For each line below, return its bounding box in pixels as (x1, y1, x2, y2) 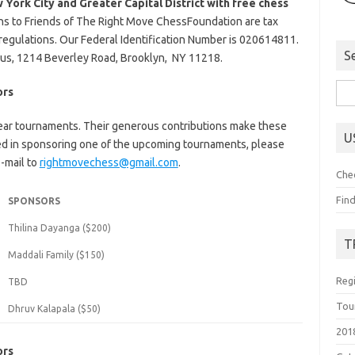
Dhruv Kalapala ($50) (7, 303, 101, 314)
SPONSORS (7, 196, 60, 206)
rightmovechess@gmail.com (39, 156, 178, 169)
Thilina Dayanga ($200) (7, 223, 111, 233)
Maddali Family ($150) (7, 250, 105, 260)
